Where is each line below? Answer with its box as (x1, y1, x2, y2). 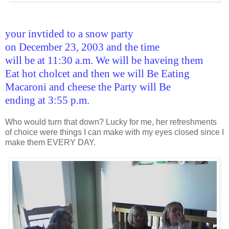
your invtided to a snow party (5, 28, 133, 39)
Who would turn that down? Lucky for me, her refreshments (5, 117, 217, 126)
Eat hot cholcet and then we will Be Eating (5, 67, 190, 79)
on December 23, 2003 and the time (5, 41, 159, 53)
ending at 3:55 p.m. (5, 94, 89, 106)
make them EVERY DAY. (5, 138, 96, 147)
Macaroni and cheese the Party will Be (5, 81, 171, 93)
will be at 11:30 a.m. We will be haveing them (5, 54, 203, 66)
